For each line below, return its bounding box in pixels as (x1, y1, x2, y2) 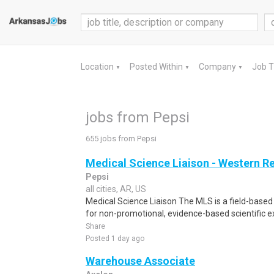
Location (81, 62, 116, 72)
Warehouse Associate (86, 254, 195, 267)
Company (199, 62, 238, 72)
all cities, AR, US (86, 184, 146, 194)
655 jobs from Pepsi (86, 134, 157, 143)
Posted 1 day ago (86, 234, 144, 243)
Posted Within (130, 62, 185, 72)
